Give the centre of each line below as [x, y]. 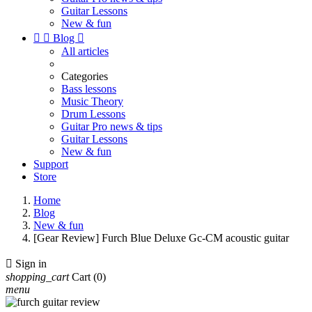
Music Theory [92, 101]
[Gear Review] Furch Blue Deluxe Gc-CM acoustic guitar [161, 238]
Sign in [31, 264]
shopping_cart [37, 277]
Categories [85, 76]
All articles [85, 51]
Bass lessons [89, 89]
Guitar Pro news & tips [112, 126]
